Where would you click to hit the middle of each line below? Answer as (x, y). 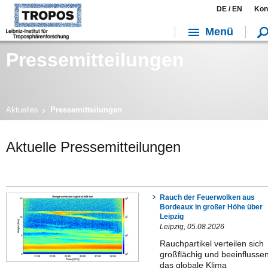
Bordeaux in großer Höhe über (211, 207)
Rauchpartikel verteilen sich (212, 243)
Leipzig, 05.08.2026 (192, 227)
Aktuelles (22, 110)
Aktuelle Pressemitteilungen (93, 147)
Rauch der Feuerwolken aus (207, 197)
